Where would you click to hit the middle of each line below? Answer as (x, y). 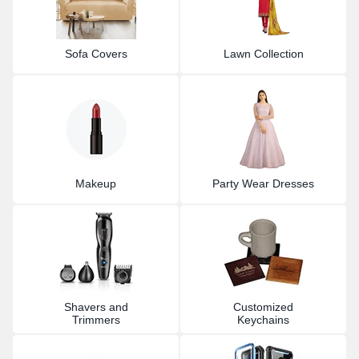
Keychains (263, 319)
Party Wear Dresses (263, 183)
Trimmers (96, 319)
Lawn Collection (263, 53)
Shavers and (96, 307)
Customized (263, 307)
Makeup (96, 183)
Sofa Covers (96, 53)
